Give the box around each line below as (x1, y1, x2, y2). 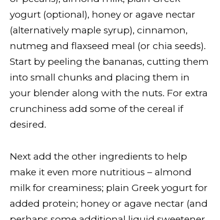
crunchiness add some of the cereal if (10, 103, 183, 115)
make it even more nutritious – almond (10, 166, 192, 178)
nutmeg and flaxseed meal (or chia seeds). (10, 40, 206, 52)
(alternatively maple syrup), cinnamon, (10, 25, 188, 36)
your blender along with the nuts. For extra (10, 87, 208, 99)
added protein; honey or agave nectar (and (10, 197, 208, 209)
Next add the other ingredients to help (10, 150, 187, 162)
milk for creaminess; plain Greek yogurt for (10, 182, 208, 193)
